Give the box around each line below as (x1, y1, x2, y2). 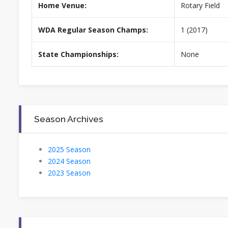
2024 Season (48, 156, 91, 166)
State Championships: (38, 49, 119, 59)
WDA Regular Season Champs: (38, 24, 148, 35)
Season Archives (34, 113, 103, 124)
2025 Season (48, 144, 91, 154)
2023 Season (48, 167, 91, 178)
